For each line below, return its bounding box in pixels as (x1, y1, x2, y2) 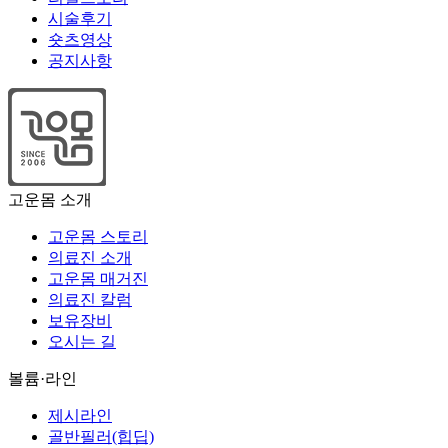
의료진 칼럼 (48, 291, 132, 308)
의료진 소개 (48, 249, 132, 266)
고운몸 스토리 (48, 228, 148, 245)
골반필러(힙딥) (48, 428, 154, 445)
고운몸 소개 (8, 191, 92, 208)
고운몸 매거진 (48, 270, 148, 287)
